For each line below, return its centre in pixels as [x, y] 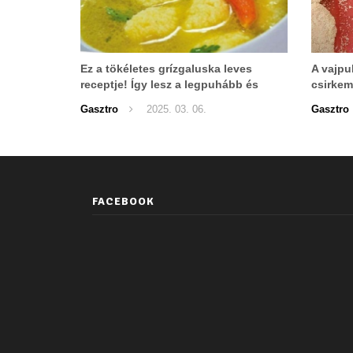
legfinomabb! [116, 100]
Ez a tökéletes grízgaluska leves [166, 68]
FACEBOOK [123, 201]
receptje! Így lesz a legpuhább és [169, 84]
